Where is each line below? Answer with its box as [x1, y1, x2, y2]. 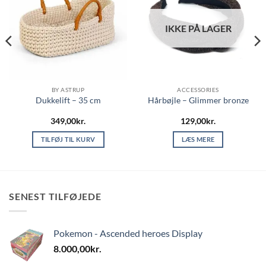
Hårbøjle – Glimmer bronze [147, 95, 249, 105]
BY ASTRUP [51, 86, 85, 94]
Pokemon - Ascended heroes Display [53, 227, 202, 239]
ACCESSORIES [177, 86, 219, 94]
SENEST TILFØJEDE [9, 191, 102, 202]
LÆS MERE [181, 135, 215, 144]
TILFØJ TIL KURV [40, 135, 96, 144]
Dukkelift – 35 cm [35, 95, 101, 105]
